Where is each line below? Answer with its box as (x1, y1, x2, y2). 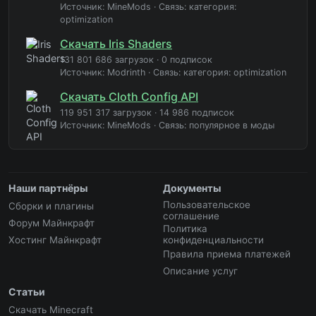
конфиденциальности (163, 234, 264, 246)
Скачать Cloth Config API (60, 90, 198, 104)
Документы (163, 182, 221, 195)
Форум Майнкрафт (8, 217, 95, 229)
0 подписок (162, 54, 212, 66)
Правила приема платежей (163, 248, 291, 260)
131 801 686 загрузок (60, 54, 154, 66)
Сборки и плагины (8, 200, 94, 212)
